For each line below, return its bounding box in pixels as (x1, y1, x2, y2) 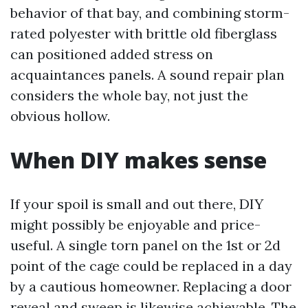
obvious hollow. (10, 107, 110, 124)
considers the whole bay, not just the (10, 87, 248, 104)
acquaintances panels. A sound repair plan (10, 66, 285, 83)
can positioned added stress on (10, 45, 213, 63)
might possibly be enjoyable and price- (10, 216, 261, 233)
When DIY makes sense (10, 145, 267, 175)
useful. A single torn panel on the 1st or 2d (10, 236, 280, 254)
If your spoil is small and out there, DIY (10, 195, 263, 212)
